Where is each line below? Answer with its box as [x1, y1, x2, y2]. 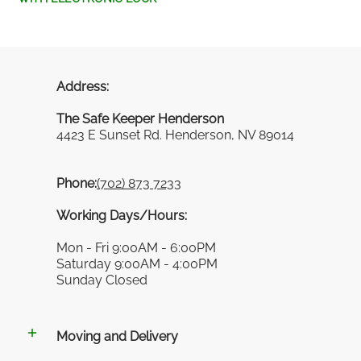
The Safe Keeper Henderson [56, 110, 224, 127]
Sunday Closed [56, 272, 147, 288]
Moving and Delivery [56, 328, 178, 344]
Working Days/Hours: [56, 207, 187, 223]
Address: [56, 78, 109, 94]
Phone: [56, 175, 97, 191]
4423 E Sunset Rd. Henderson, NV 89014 [56, 127, 294, 143]
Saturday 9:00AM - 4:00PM [56, 255, 218, 272]
